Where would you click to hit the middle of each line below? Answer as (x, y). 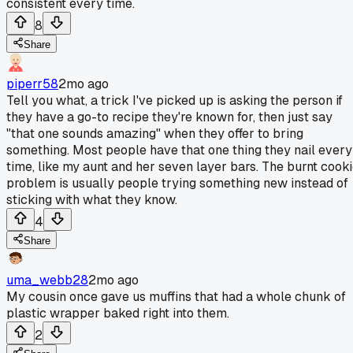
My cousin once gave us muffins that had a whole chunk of (176, 296)
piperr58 (32, 84)
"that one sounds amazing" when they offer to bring (155, 133)
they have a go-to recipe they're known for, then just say (169, 117)
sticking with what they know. (92, 199)
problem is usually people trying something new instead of (177, 183)
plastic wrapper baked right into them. (118, 313)
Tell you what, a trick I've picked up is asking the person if (175, 100)
